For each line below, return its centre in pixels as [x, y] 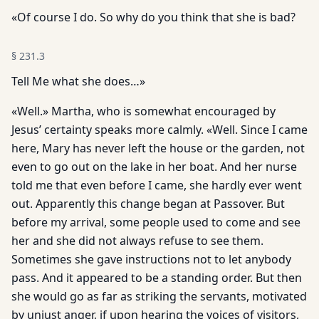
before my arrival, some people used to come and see [156, 222]
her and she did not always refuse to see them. [137, 241]
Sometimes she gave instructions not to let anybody [151, 259]
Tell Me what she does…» [78, 81]
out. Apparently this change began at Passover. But [148, 204]
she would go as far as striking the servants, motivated [159, 296]
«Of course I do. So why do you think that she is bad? [153, 17]
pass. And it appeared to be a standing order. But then [157, 278]
